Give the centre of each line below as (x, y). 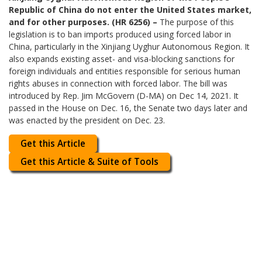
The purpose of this (196, 22)
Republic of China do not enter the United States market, (130, 10)
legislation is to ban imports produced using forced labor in (120, 35)
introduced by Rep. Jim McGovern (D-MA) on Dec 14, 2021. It (124, 96)
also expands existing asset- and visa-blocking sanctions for (122, 59)
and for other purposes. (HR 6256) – (83, 22)
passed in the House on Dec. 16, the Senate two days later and (128, 108)
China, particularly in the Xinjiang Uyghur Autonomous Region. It (130, 47)
